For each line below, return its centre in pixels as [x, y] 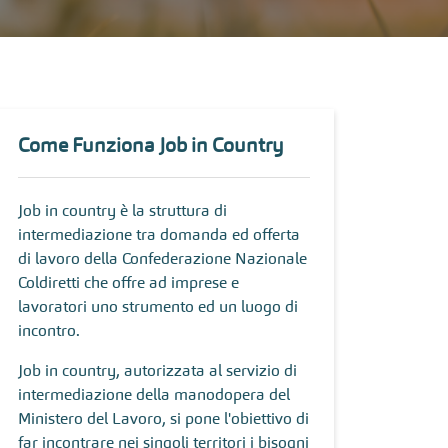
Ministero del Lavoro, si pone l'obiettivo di [163, 418]
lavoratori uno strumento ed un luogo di [158, 306]
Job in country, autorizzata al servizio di [157, 370]
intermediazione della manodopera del [154, 394]
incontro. [49, 330]
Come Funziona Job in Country [151, 145]
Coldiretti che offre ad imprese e [128, 282]
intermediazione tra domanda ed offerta [159, 234]
